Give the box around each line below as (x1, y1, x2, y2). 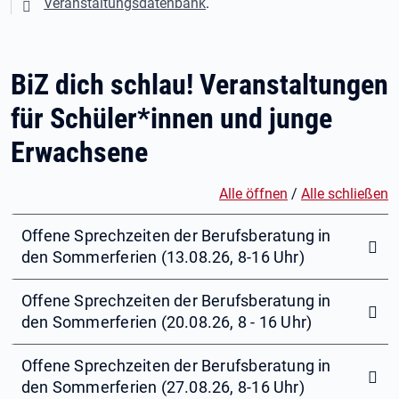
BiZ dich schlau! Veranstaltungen (11, 68, 388, 102)
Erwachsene (11, 135, 148, 170)
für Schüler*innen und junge (11, 102, 332, 136)
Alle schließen (301, 185, 388, 203)
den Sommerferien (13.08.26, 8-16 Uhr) (21, 248, 305, 267)
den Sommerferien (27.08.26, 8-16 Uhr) (21, 378, 305, 397)
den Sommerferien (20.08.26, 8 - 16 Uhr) (21, 313, 313, 332)
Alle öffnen (219, 185, 288, 203)
